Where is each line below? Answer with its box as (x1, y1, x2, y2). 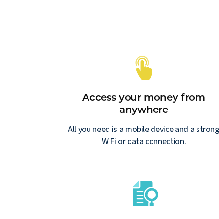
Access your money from (82, 91, 205, 103)
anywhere (119, 103, 168, 115)
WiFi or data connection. (101, 135, 186, 148)
